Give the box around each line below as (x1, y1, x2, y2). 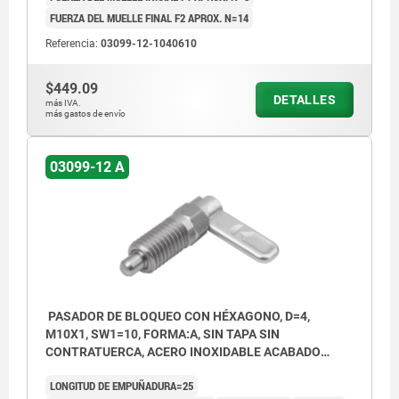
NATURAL (45, 362, 101, 378)
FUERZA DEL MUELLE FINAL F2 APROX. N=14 (50, 10, 248, 27)
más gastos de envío (45, 109, 126, 119)
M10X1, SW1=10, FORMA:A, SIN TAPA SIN (45, 327, 280, 342)
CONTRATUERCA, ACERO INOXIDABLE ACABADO (45, 345, 321, 360)
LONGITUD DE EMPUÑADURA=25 (50, 378, 193, 395)
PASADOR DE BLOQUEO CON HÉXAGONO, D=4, (45, 309, 310, 324)
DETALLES (273, 93, 336, 108)
